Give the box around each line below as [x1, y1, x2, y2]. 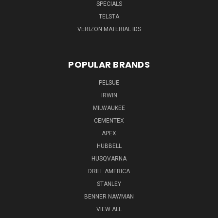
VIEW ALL [96, 206, 122, 213]
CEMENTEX [94, 117, 124, 124]
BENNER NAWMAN [84, 193, 134, 200]
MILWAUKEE [93, 105, 125, 111]
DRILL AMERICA [88, 168, 130, 175]
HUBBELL [96, 143, 122, 149]
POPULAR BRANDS [68, 58, 150, 71]
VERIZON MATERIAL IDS [77, 26, 141, 33]
